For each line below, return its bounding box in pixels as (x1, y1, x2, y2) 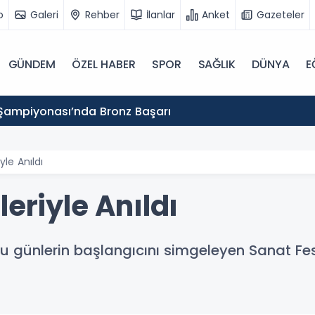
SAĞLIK (198, 56, 236, 72)
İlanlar (146, 7, 175, 22)
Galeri (30, 7, 58, 22)
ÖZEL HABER (72, 56, 136, 72)
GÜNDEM (8, 56, 56, 72)
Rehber (85, 7, 120, 22)
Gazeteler (257, 7, 304, 22)
